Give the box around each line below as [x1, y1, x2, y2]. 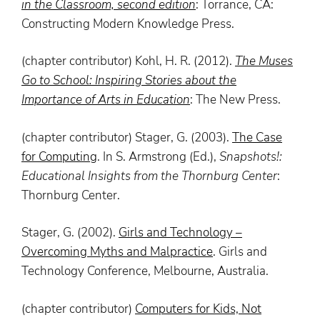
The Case [232, 129, 282, 146]
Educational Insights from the [21, 167, 181, 184]
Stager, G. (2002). [21, 224, 119, 241]
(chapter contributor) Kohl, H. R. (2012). [21, 53, 235, 70]
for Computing [21, 148, 97, 165]
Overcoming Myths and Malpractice [21, 244, 213, 261]
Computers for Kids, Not [135, 300, 261, 317]
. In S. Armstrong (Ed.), [97, 148, 219, 165]
